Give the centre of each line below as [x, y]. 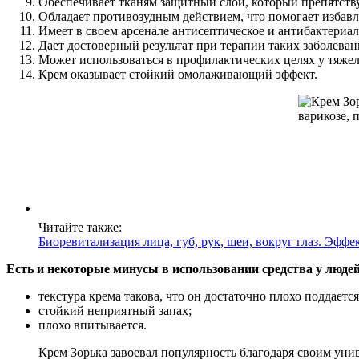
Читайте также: [80, 228]
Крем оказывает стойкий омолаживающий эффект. [178, 75]
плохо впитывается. [93, 325]
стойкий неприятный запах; [115, 311]
